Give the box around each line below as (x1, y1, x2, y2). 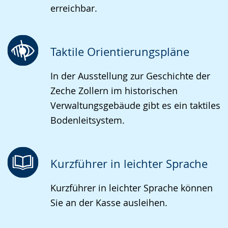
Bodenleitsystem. (50, 114, 125, 126)
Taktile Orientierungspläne (50, 44, 189, 59)
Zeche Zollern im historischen (50, 84, 178, 97)
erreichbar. (50, 2, 97, 14)
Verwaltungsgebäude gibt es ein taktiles (50, 99, 220, 111)
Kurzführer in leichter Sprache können (50, 182, 213, 194)
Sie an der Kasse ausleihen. (50, 196, 167, 209)
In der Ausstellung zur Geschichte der (50, 70, 210, 82)
